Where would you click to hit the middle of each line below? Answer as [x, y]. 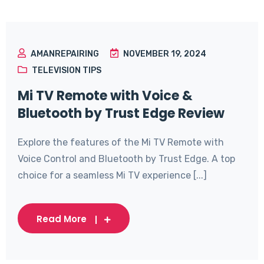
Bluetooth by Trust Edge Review [121, 114]
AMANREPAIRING [65, 54]
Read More [62, 219]
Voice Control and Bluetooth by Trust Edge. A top [126, 159]
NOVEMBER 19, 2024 [165, 54]
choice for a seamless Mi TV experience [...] [112, 176]
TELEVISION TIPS [67, 71]
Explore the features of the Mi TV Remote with [121, 143]
